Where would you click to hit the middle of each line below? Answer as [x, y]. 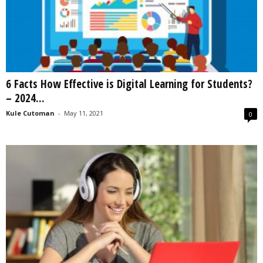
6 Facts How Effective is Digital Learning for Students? [129, 84]
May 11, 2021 [84, 113]
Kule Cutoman [30, 113]
